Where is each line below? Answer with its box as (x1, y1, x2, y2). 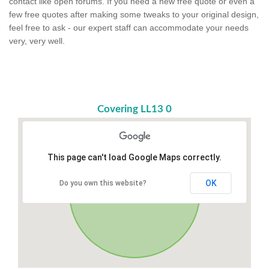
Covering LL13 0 (97, 103, 172, 114)
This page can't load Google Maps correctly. (47, 152, 222, 162)
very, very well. (9, 35, 65, 46)
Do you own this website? (59, 178, 147, 187)
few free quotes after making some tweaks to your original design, (9, 9, 259, 19)
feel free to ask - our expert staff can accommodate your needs (9, 22, 249, 32)
